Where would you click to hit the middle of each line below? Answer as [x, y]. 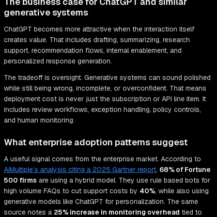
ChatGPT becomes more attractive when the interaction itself [99, 29]
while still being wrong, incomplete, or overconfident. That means [105, 88]
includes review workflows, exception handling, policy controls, [102, 110]
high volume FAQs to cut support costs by [72, 191]
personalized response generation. [58, 61]
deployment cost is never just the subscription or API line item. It [105, 99]
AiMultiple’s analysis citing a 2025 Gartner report [80, 170]
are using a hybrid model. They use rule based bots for [124, 180]
